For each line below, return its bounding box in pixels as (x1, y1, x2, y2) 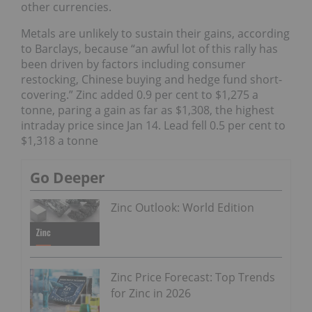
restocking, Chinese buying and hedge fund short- (21, 72, 282, 88)
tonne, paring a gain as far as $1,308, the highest (21, 102, 274, 118)
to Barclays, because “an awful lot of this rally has (21, 41, 278, 57)
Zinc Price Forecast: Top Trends (111, 270, 275, 286)
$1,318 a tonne (21, 133, 98, 149)
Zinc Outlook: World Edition (111, 200, 254, 216)
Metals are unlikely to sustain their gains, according (21, 26, 290, 42)
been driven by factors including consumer (21, 56, 246, 72)
